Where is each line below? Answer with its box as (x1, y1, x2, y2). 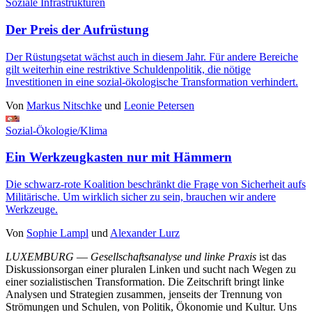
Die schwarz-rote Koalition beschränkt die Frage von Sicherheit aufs (6, 178, 306, 191)
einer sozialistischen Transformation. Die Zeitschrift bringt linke (6, 276, 284, 288)
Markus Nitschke (26, 99, 102, 111)
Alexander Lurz (110, 227, 180, 240)
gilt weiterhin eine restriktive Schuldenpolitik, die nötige (6, 63, 251, 75)
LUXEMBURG (6, 251, 74, 263)
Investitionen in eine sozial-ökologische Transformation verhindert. (6, 75, 298, 88)
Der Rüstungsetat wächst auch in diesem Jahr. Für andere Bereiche (6, 50, 298, 63)
